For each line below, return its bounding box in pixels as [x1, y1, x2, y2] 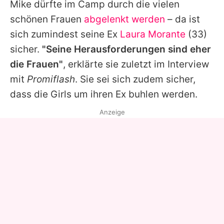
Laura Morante [120, 28, 185, 40]
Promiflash [27, 73, 75, 85]
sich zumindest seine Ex [10, 28, 120, 40]
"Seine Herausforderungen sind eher [42, 43, 211, 55]
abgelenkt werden [84, 13, 165, 25]
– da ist [165, 13, 200, 25]
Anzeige [99, 108, 125, 116]
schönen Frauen [10, 13, 84, 25]
